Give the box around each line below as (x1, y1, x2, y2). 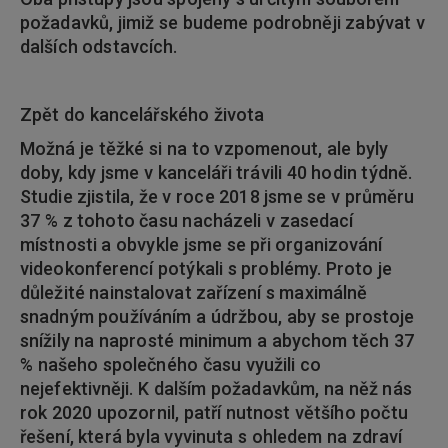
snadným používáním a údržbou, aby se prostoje (20, 306, 415, 327)
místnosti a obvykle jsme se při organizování (20, 234, 383, 255)
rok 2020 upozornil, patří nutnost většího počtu (20, 402, 408, 423)
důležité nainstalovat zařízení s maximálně (20, 282, 368, 303)
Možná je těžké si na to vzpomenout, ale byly (20, 138, 389, 159)
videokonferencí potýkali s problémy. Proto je (20, 258, 393, 279)
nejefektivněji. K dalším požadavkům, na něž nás (20, 378, 412, 399)
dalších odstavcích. (20, 36, 182, 57)
